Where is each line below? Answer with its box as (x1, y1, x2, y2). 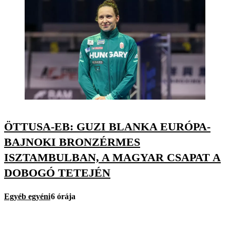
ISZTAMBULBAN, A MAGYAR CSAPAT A (4, 151, 221, 164)
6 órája (51, 191, 75, 201)
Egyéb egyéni (4, 191, 50, 201)
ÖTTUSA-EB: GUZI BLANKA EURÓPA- (4, 120, 210, 133)
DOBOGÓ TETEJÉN (4, 166, 110, 180)
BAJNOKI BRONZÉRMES (4, 136, 140, 149)
